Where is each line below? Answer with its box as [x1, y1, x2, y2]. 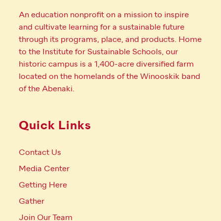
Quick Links [19, 117, 91, 133]
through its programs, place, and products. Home [19, 34, 202, 44]
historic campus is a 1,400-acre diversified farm [19, 59, 194, 69]
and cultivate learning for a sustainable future [19, 22, 184, 32]
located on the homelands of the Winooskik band [19, 71, 200, 81]
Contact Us [19, 147, 61, 157]
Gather [19, 196, 44, 206]
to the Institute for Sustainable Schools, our [19, 46, 178, 57]
